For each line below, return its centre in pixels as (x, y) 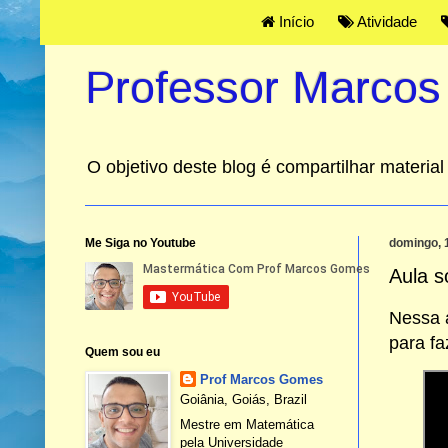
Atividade (385, 21)
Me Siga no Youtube (140, 243)
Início (294, 21)
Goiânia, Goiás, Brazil (244, 400)
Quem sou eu (122, 352)
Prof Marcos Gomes (262, 380)
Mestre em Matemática (247, 424)
